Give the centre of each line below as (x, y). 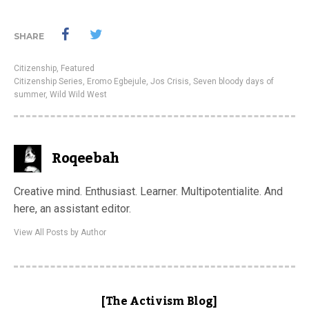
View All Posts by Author (60, 232)
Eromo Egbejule (117, 81)
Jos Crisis (170, 81)
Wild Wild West (78, 94)
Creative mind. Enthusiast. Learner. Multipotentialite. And (148, 191)
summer (30, 94)
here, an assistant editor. (72, 209)
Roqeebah (86, 159)
